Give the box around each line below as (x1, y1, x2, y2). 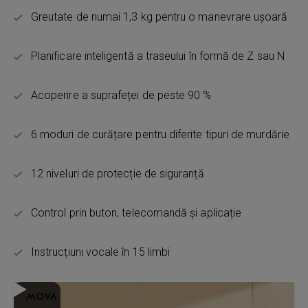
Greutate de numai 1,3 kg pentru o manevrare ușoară (31, 10, 288, 23)
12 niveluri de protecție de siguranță (31, 166, 204, 180)
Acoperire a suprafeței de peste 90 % (31, 88, 212, 102)
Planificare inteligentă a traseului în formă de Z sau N (31, 49, 285, 63)
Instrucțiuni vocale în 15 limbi (31, 245, 170, 258)
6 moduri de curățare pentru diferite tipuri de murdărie (31, 127, 289, 141)
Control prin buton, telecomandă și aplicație (31, 206, 242, 219)
